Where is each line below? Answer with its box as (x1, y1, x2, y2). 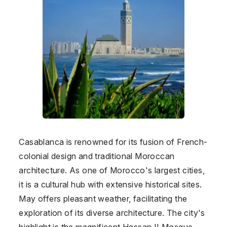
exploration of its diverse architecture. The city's (19, 207, 205, 218)
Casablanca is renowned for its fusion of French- (19, 136, 208, 147)
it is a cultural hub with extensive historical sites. (19, 179, 202, 190)
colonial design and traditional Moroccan (19, 150, 175, 161)
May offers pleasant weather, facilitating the (19, 193, 187, 204)
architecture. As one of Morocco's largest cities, (19, 165, 205, 175)
